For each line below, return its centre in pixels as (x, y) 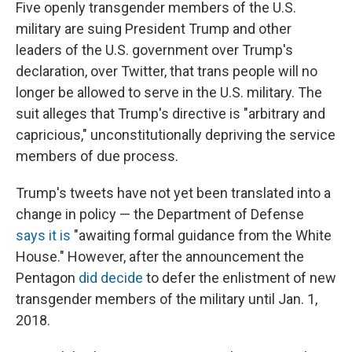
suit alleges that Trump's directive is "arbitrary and (170, 114)
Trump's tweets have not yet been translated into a (173, 193)
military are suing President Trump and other (154, 29)
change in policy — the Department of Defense (160, 214)
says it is (43, 236)
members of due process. (97, 156)
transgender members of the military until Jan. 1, (167, 299)
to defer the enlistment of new (240, 278)
